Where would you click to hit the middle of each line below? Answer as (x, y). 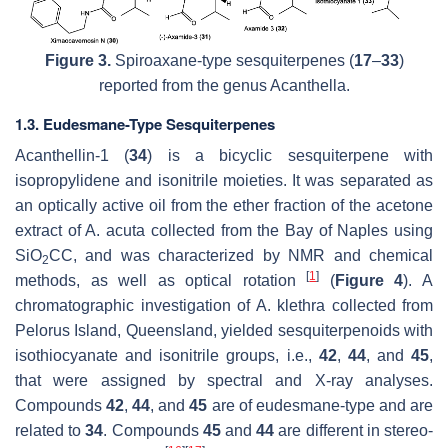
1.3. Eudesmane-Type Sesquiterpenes (145, 124)
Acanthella (307, 85)
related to (50, 430)
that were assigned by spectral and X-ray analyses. (224, 380)
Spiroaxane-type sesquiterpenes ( (232, 60)
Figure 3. (77, 60)
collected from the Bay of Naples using (289, 230)
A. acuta (115, 230)
